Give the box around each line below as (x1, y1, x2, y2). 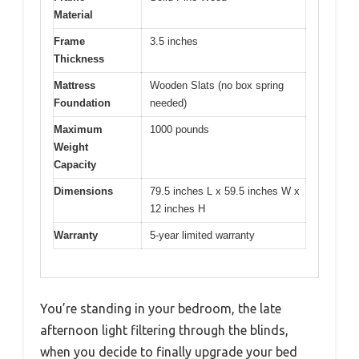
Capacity (54, 159, 96, 171)
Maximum (54, 123, 103, 136)
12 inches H (150, 203, 205, 216)
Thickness (54, 53, 104, 66)
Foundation (54, 97, 111, 110)
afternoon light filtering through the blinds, (40, 322, 288, 337)
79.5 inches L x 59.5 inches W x (150, 185, 300, 198)
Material (54, 9, 93, 22)
